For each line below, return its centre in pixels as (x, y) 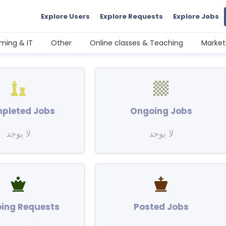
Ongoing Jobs (161, 111)
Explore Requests (131, 16)
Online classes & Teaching (136, 43)
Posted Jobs (161, 207)
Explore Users (65, 16)
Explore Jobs (196, 16)
